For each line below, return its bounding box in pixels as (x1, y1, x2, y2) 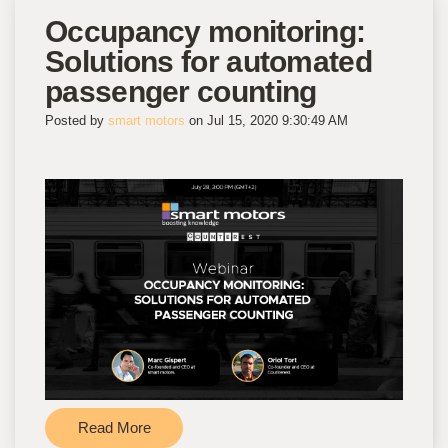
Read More (77, 419, 151, 437)
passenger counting (45, 75, 317, 109)
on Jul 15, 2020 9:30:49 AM (185, 113, 348, 129)
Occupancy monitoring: (45, 15, 366, 49)
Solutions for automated (45, 45, 372, 79)
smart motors (108, 113, 185, 129)
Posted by (45, 113, 108, 129)
